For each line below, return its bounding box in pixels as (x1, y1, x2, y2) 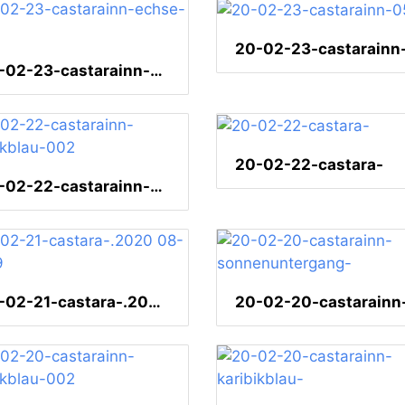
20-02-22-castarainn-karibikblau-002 (150, 177, 163, 196)
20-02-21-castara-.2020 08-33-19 (148, 293, 161, 312)
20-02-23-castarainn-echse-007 (150, 61, 163, 80)
